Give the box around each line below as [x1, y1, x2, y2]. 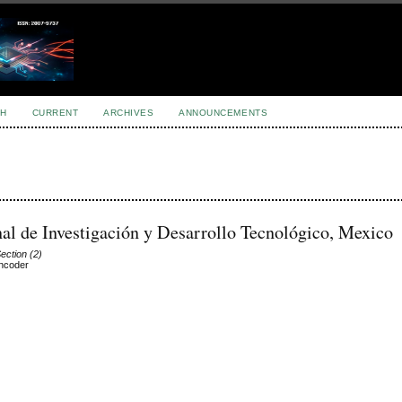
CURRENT [31, 108, 79, 118]
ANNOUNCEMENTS [179, 108, 268, 118]
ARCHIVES [103, 108, 154, 118]
